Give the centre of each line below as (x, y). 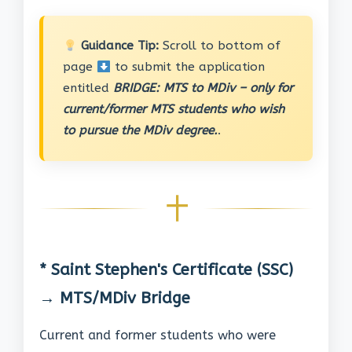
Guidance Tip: (117, 46)
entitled (88, 88)
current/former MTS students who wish (174, 110)
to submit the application (187, 67)
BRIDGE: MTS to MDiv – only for (203, 88)
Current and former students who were (158, 335)
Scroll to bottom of (219, 46)
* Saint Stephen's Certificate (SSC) (166, 270)
